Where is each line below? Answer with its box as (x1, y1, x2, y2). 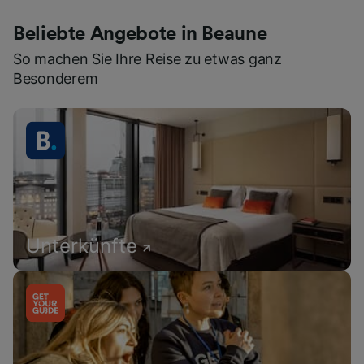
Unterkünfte (26, 234, 137, 258)
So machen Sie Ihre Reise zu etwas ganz (13, 50, 282, 68)
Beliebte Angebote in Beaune (13, 24, 267, 45)
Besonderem (13, 70, 98, 88)
